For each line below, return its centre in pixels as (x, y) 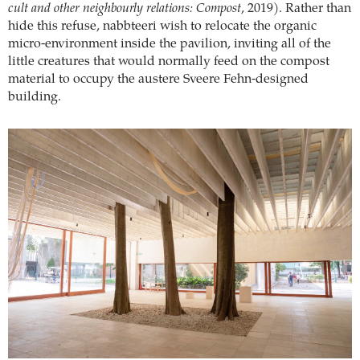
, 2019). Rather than (296, 8)
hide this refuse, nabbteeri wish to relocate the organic (162, 26)
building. (35, 97)
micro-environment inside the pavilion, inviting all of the (170, 44)
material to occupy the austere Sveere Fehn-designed (158, 79)
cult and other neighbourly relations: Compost (125, 8)
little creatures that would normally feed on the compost (169, 61)
